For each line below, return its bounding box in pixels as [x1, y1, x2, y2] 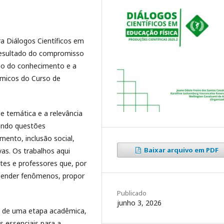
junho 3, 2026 [117, 197, 161, 207]
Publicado [117, 188, 146, 197]
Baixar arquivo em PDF [142, 145, 219, 154]
